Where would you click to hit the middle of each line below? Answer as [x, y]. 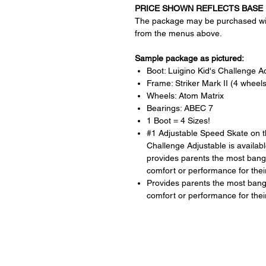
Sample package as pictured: [189, 58]
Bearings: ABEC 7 [180, 108]
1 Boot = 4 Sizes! [178, 120]
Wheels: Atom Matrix [185, 95]
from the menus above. [180, 33]
